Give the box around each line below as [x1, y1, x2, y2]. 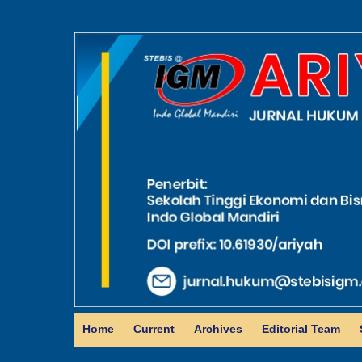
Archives [194, 322, 242, 335]
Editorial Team [262, 322, 340, 335]
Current [133, 322, 175, 335]
